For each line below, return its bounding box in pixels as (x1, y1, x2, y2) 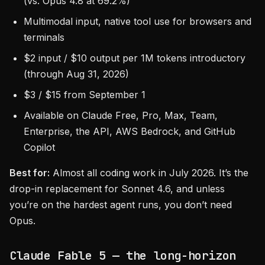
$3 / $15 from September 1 (24, 89, 146, 101)
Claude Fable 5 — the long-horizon (9, 248, 236, 263)
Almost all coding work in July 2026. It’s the (50, 167, 248, 179)
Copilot (24, 141, 55, 153)
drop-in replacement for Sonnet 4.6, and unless (9, 183, 225, 195)
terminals (24, 31, 64, 43)
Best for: (9, 167, 50, 179)
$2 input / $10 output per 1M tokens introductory (24, 52, 245, 64)
